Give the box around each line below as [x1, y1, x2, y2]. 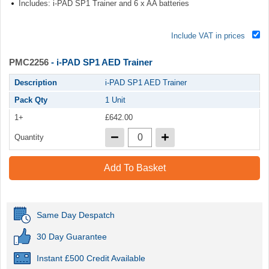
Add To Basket [103, 162, 166, 173]
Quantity [14, 132, 44, 142]
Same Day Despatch [37, 210, 115, 220]
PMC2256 [9, 56, 49, 67]
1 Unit [105, 95, 125, 104]
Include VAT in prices [171, 31, 245, 40]
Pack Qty [14, 95, 47, 104]
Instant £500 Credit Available [37, 253, 145, 263]
